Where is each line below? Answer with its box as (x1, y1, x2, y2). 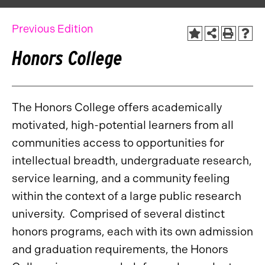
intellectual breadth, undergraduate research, (12, 154, 252, 167)
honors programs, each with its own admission (12, 225, 253, 238)
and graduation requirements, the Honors (12, 243, 228, 256)
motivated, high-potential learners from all (12, 118, 234, 132)
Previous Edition (12, 22, 93, 35)
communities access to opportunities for (12, 136, 224, 150)
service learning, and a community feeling (12, 172, 230, 185)
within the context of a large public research (12, 189, 241, 203)
